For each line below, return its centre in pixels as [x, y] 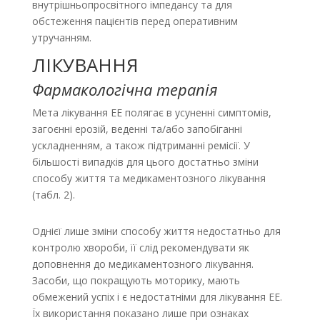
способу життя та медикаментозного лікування [149, 179]
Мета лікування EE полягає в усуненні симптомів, [151, 113]
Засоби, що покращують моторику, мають [136, 281]
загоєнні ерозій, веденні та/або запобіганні [137, 129]
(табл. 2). [53, 195]
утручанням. [61, 38]
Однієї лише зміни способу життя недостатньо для [156, 231]
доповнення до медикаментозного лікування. [142, 264]
